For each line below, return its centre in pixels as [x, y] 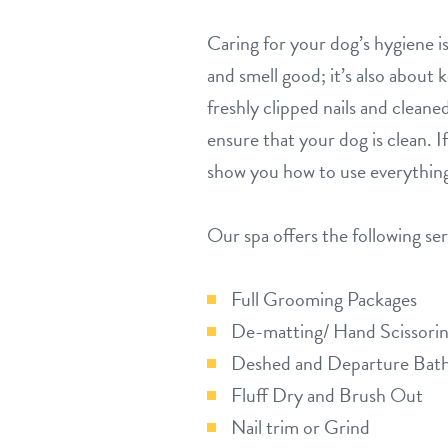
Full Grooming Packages [324, 299]
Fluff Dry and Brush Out [327, 395]
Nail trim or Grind [300, 427]
